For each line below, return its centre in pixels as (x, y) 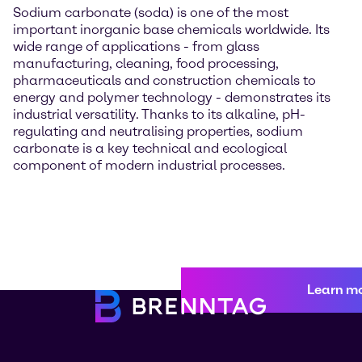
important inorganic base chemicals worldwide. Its (171, 29)
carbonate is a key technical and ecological (150, 148)
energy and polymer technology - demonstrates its (172, 97)
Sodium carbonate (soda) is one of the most (151, 13)
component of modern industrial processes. (149, 165)
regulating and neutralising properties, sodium (158, 131)
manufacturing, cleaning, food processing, (146, 63)
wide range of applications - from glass (136, 46)
